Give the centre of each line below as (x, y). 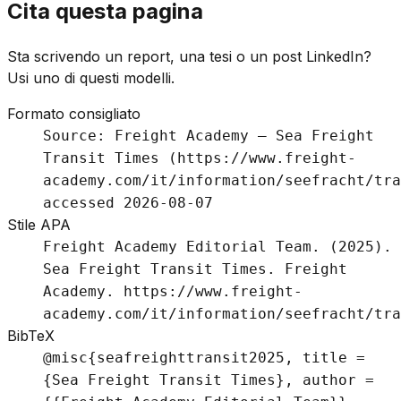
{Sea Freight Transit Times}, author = (209, 380)
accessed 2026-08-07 (128, 202)
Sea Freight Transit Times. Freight (195, 269)
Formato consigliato (74, 113)
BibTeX (31, 335)
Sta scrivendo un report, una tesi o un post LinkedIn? (189, 56)
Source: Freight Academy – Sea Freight (209, 135)
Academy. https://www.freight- (173, 291)
